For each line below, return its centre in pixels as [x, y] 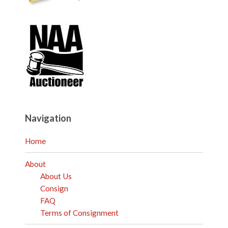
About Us [56, 176]
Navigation [48, 118]
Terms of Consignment [80, 212]
